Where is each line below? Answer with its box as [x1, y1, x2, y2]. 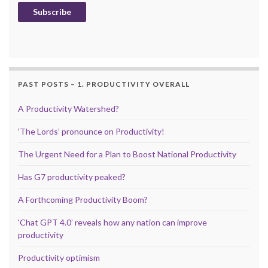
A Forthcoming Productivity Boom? [18, 194, 148, 205]
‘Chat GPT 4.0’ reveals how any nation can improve [18, 217, 207, 227]
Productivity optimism [18, 252, 100, 263]
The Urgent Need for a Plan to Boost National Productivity [18, 148, 236, 159]
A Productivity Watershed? [18, 103, 119, 114]
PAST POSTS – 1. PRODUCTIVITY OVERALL [18, 79, 190, 89]
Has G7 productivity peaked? [18, 171, 126, 182]
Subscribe [33, 6, 71, 17]
